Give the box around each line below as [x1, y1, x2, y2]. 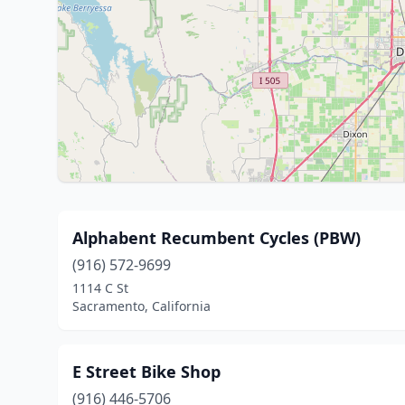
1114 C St [72, 279, 128, 297]
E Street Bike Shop [72, 361, 221, 382]
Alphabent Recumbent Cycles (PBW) [72, 227, 361, 249]
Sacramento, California [72, 297, 211, 315]
